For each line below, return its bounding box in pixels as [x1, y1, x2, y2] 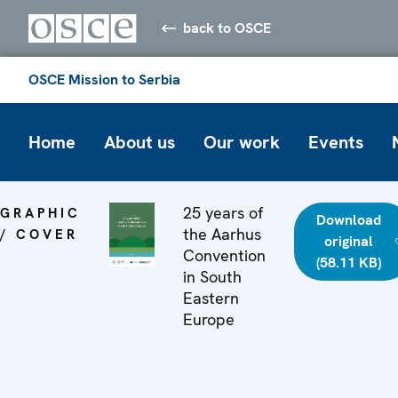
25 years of [183, 202, 263, 223]
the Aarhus [183, 223, 261, 244]
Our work [203, 130, 280, 154]
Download [316, 210, 381, 229]
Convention [183, 244, 266, 266]
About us [104, 130, 175, 154]
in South [183, 266, 242, 287]
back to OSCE [183, 18, 272, 37]
